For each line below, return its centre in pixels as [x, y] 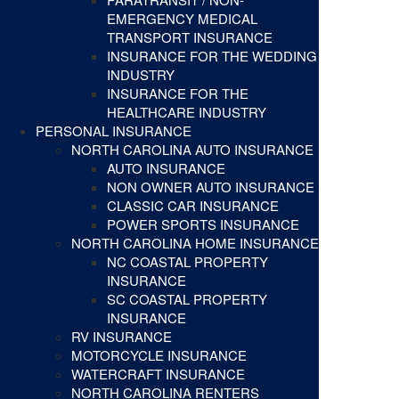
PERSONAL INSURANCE [114, 131]
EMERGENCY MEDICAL [182, 19]
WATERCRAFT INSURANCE [158, 374]
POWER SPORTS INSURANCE [203, 224]
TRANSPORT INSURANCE [190, 37]
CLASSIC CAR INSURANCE [193, 206]
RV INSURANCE [122, 337]
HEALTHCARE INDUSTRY [187, 112]
